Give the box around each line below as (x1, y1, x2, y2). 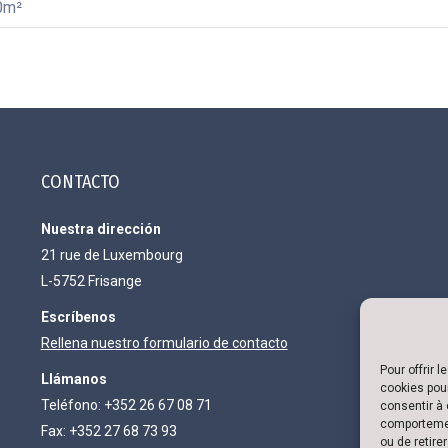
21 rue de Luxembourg (40, 247, 183, 263)
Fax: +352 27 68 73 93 (40, 423, 177, 439)
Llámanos (40, 371, 107, 387)
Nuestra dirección (40, 221, 161, 237)
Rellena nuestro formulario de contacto (40, 335, 288, 351)
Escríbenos (40, 309, 116, 325)
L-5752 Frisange (40, 273, 142, 289)
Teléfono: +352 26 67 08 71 (40, 397, 212, 413)
